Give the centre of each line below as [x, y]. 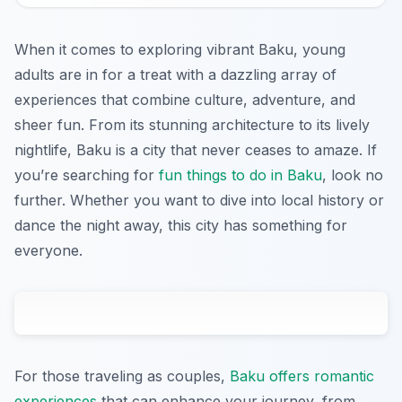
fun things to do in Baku [240, 175]
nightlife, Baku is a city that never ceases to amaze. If [196, 149]
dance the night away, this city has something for [181, 225]
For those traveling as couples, [122, 376]
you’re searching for [87, 175]
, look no [353, 175]
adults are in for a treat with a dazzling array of [175, 74]
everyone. [48, 250]
